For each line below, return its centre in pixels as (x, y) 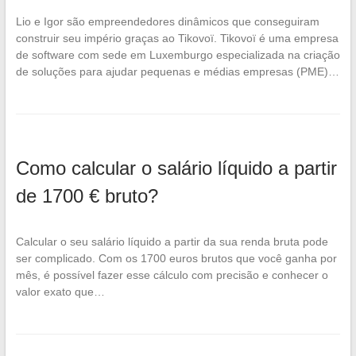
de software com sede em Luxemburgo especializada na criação (178, 54)
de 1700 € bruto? (87, 195)
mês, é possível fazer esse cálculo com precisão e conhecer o (172, 275)
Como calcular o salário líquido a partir (176, 168)
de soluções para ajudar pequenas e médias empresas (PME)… (177, 71)
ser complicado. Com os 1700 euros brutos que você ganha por (176, 258)
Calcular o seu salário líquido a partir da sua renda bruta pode (172, 241)
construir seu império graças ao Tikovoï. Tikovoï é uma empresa (177, 38)
